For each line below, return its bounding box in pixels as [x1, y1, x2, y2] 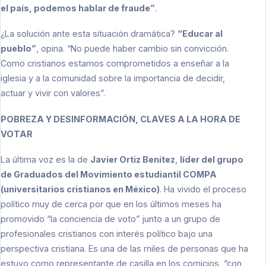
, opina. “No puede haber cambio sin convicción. [36, 43, 229, 54]
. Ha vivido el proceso [160, 184, 246, 195]
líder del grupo [180, 154, 243, 165]
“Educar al [178, 28, 223, 39]
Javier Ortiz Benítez [90, 154, 175, 165]
